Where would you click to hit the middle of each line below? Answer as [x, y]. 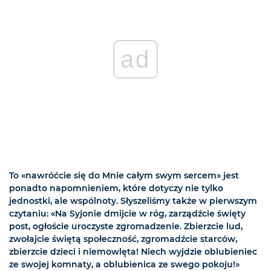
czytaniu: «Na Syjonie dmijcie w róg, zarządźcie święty [127, 214]
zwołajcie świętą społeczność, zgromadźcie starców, [123, 239]
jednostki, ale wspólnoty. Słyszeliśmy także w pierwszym [133, 201]
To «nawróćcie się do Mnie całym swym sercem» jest [124, 176]
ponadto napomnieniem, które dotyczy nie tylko [116, 188]
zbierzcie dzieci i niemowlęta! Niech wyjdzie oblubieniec [133, 252]
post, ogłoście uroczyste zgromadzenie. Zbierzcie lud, [126, 227]
